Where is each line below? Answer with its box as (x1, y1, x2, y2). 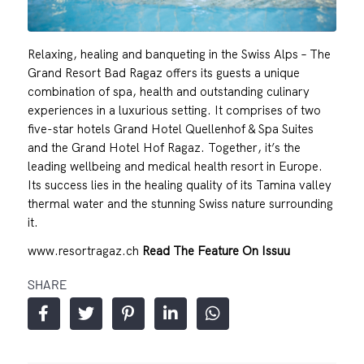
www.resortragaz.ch (27, 242, 142, 258)
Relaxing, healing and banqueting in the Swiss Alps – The (27, 45, 331, 62)
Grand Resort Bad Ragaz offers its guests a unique (27, 64, 300, 80)
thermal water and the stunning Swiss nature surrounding (27, 195, 333, 211)
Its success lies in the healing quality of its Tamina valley (27, 176, 331, 193)
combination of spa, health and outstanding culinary (27, 83, 310, 99)
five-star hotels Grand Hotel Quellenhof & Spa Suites (27, 120, 314, 136)
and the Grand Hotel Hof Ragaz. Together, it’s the (27, 139, 301, 155)
